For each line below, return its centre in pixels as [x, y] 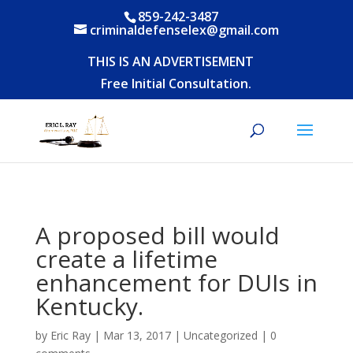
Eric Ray [70, 335]
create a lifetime [126, 259]
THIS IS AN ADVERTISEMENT [170, 61]
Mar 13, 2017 [137, 335]
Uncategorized [220, 335]
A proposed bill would [157, 235]
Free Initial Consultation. [176, 84]
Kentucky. [89, 306]
